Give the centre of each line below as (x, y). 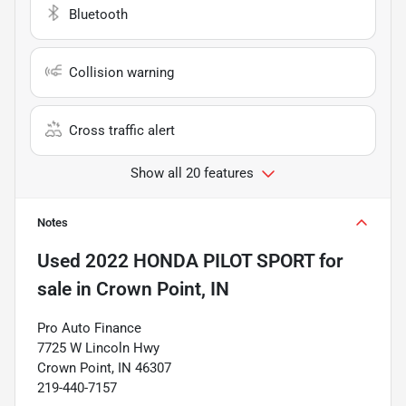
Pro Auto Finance (89, 328)
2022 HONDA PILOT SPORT (200, 261)
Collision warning (121, 72)
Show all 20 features (192, 173)
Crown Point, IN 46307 (104, 367)
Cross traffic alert (122, 130)
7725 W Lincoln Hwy (98, 348)
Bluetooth (98, 14)
